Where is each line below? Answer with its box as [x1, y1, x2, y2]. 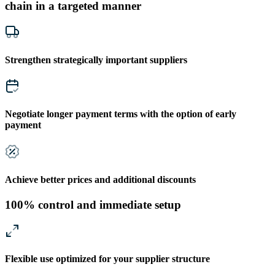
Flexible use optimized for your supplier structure [5, 254, 210, 265]
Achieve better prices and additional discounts [5, 174, 196, 185]
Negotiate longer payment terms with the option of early [5, 109, 236, 120]
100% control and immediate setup [5, 198, 181, 212]
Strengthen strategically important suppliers [5, 54, 187, 65]
